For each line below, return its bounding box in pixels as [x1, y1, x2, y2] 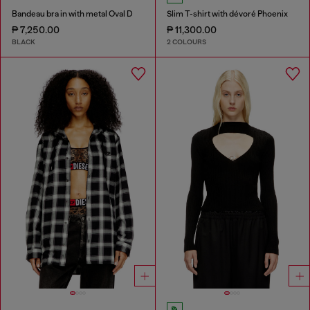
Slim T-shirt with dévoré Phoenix [166, 8, 288, 19]
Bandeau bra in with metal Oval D [12, 8, 133, 19]
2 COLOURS [166, 37, 206, 47]
